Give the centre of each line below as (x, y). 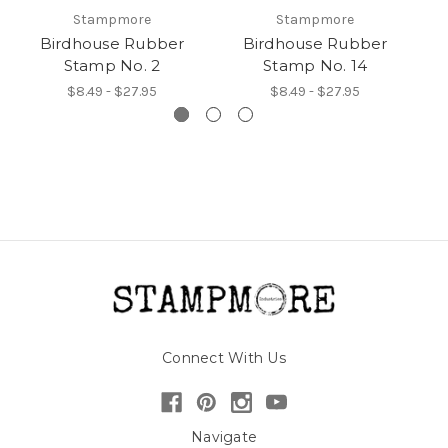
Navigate (224, 436)
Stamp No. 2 (112, 65)
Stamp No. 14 (315, 65)
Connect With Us (224, 357)
